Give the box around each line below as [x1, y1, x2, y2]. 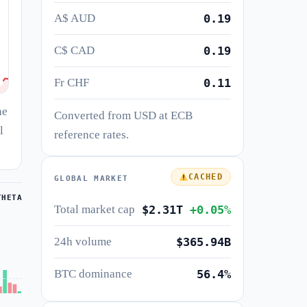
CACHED [188, 172, 223, 182]
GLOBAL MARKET [54, 174, 129, 183]
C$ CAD [54, 44, 95, 57]
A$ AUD [54, 12, 95, 25]
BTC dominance [54, 267, 132, 280]
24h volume [54, 235, 112, 248]
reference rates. [54, 128, 129, 141]
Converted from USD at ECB [54, 109, 193, 122]
